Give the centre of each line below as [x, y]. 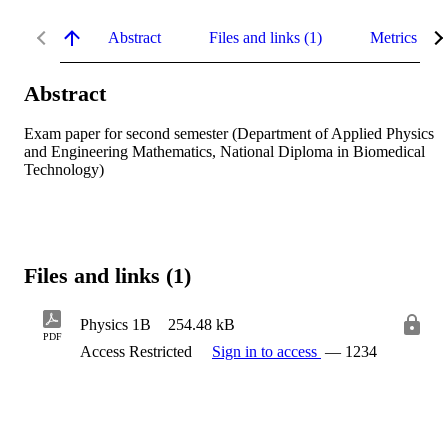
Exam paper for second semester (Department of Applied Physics [229, 134]
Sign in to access [266, 352]
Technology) [64, 170]
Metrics [393, 37]
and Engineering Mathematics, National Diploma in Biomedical [224, 152]
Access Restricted [138, 352]
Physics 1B [115, 325]
